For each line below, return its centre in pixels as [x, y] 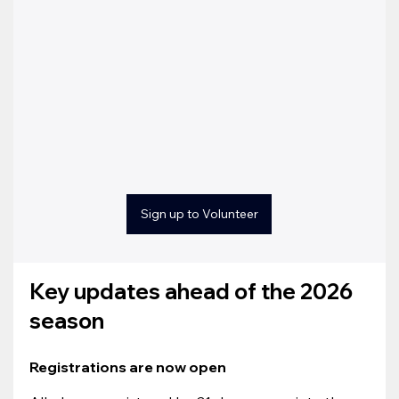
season [67, 320]
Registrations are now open [128, 366]
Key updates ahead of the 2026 [194, 291]
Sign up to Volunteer [199, 213]
